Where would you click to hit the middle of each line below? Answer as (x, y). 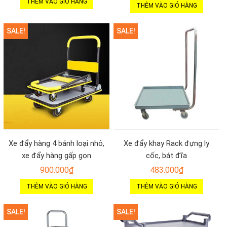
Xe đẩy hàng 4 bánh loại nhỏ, (56, 144)
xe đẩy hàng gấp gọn (56, 156)
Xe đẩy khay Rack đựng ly (166, 144)
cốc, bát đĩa (166, 156)
